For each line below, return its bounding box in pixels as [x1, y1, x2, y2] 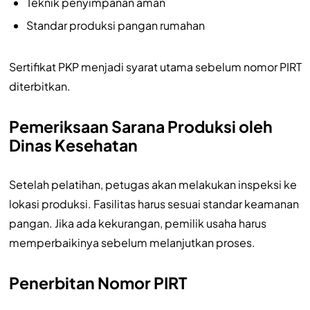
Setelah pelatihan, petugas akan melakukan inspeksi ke [8, 176, 297, 192]
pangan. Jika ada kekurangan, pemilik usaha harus [8, 215, 266, 230]
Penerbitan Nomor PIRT [8, 272, 187, 293]
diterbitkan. [8, 78, 71, 93]
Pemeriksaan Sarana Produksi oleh [8, 116, 273, 136]
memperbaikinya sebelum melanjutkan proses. [8, 235, 255, 250]
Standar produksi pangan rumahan [26, 17, 205, 33]
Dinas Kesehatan [8, 134, 138, 155]
